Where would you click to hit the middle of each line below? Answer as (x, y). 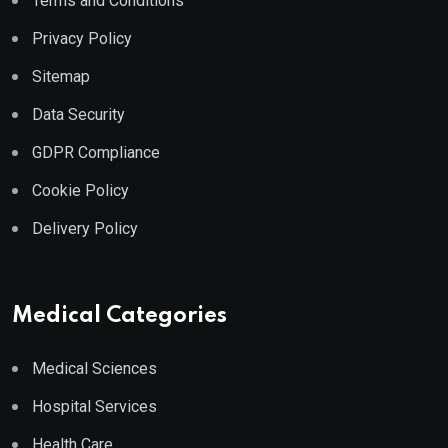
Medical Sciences (94, 368)
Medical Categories (119, 315)
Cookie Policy (80, 190)
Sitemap (61, 76)
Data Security (78, 114)
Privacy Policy (82, 38)
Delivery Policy (85, 228)
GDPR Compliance (96, 152)
